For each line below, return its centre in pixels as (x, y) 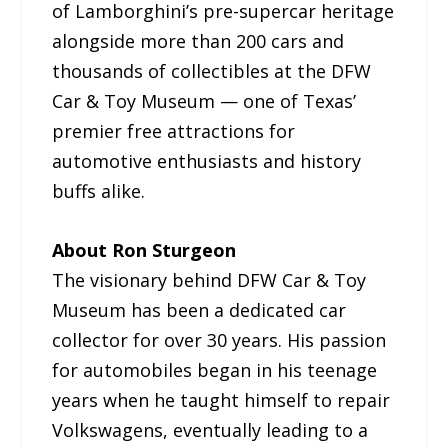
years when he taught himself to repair (221, 400)
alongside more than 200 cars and (198, 41)
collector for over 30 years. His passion (219, 340)
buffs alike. (99, 191)
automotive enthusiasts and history (207, 161)
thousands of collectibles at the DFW (212, 71)
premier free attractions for (174, 131)
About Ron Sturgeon (144, 250)
